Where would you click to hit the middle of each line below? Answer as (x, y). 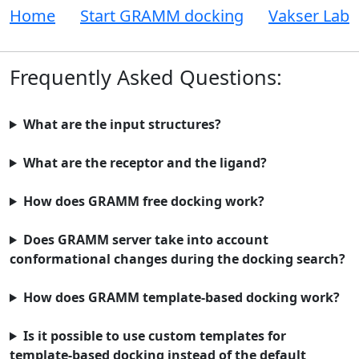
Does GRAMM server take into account (145, 240)
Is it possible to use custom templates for (154, 336)
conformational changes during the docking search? (177, 259)
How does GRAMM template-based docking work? (181, 297)
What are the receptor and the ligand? (145, 163)
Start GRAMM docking (162, 16)
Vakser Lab (309, 16)
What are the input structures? (122, 124)
